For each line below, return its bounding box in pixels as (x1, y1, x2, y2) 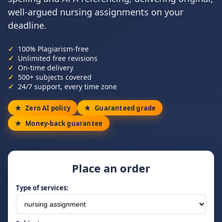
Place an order (72, 161, 150, 175)
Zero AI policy (25, 103, 71, 112)
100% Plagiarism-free (18, 44, 89, 54)
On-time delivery (18, 63, 73, 72)
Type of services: (16, 183, 68, 192)
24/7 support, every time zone (18, 82, 117, 91)
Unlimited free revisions (18, 54, 98, 63)
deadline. (8, 19, 47, 31)
